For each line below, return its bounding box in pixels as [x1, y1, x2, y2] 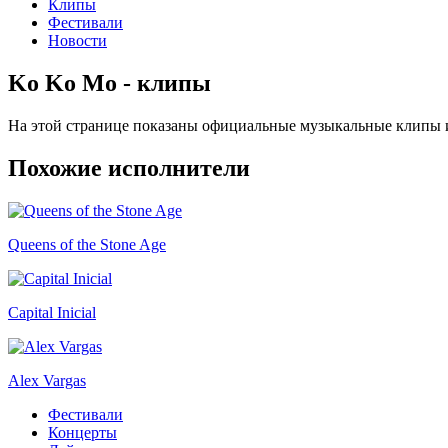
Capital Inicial [8, 303, 96, 321]
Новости [48, 31, 107, 49]
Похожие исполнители [8, 154, 250, 181]
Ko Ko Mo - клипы [8, 69, 211, 96]
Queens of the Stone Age [8, 235, 166, 253]
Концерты [48, 423, 117, 441]
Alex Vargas [8, 371, 86, 389]
